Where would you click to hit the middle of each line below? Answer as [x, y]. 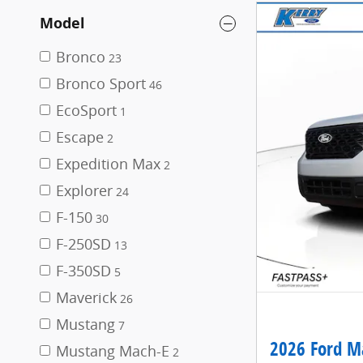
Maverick [86, 297]
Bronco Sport [101, 83]
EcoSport [86, 110]
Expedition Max [108, 164]
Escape [80, 137]
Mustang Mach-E [113, 351]
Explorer [84, 190]
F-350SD [83, 271]
